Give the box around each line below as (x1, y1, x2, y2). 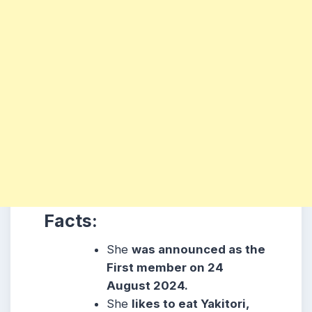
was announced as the (132, 242, 266, 256)
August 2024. (107, 278, 189, 292)
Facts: (44, 210, 97, 231)
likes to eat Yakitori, (132, 296, 250, 311)
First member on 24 (107, 260, 224, 274)
